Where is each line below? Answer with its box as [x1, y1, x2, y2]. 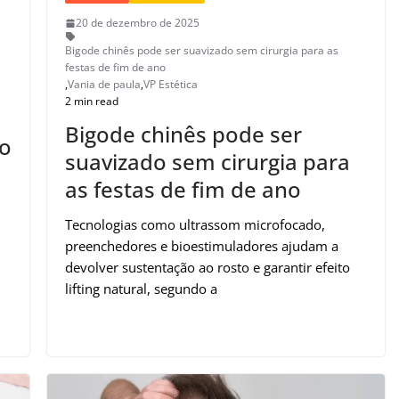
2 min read [65, 94, 119, 110]
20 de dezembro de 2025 [76, 15, 200, 31]
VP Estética [143, 77, 199, 93]
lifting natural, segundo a [65, 280, 218, 298]
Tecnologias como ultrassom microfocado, [65, 216, 326, 234]
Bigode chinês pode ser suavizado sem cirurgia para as [65, 43, 339, 59]
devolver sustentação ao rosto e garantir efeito [65, 258, 351, 277]
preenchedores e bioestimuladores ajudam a [65, 237, 339, 256]
